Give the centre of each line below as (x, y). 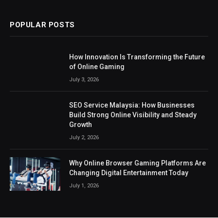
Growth (81, 124)
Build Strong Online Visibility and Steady (133, 115)
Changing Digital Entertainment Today (129, 173)
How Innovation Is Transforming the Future (137, 57)
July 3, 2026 (84, 79)
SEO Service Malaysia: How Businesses (132, 105)
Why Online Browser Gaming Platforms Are (137, 163)
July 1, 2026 (84, 185)
